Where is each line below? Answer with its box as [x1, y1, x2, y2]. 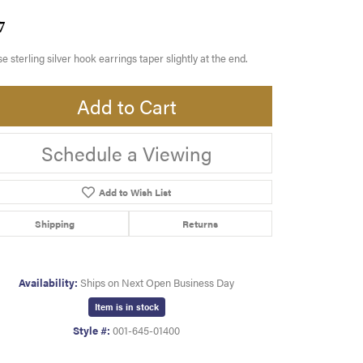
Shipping [34, 216, 75, 232]
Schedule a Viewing [41, 139, 212, 168]
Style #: [73, 323, 110, 339]
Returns [182, 216, 219, 232]
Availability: [19, 275, 78, 291]
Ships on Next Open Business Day [80, 275, 234, 291]
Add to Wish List [98, 185, 171, 200]
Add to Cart [76, 92, 177, 121]
